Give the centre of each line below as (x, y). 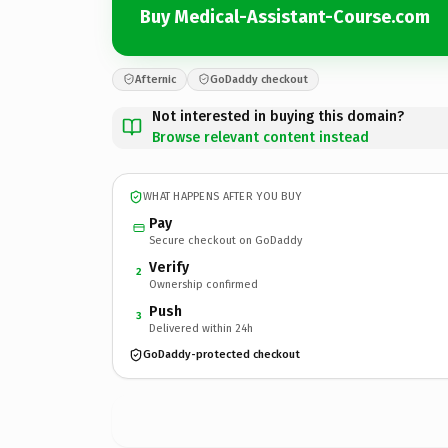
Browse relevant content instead (260, 137)
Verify (169, 267)
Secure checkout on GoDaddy (225, 240)
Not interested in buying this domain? (278, 116)
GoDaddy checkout (259, 79)
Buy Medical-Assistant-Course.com (285, 17)
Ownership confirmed (203, 284)
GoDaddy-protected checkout (221, 354)
